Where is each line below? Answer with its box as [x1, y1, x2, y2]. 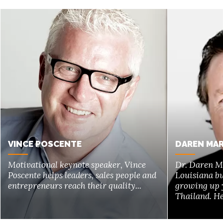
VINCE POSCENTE [8, 138, 82, 149]
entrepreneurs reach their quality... [8, 180, 141, 191]
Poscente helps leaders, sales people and [8, 169, 156, 181]
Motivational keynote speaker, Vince [8, 159, 146, 170]
